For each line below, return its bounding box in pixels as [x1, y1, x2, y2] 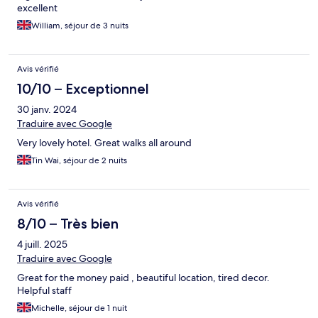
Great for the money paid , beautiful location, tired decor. [17, 271, 270, 285]
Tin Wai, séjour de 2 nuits [31, 155, 127, 167]
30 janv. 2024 [17, 103, 77, 116]
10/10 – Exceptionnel [17, 80, 149, 98]
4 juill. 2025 [17, 238, 67, 251]
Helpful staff [17, 284, 72, 297]
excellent [17, 1, 57, 15]
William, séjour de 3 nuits [31, 20, 128, 32]
